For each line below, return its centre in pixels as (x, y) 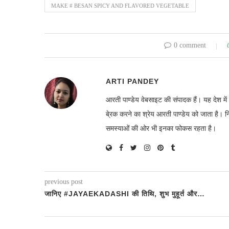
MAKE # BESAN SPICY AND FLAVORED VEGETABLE (120, 6)
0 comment (190, 45)
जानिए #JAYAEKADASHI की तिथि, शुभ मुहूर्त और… (125, 194)
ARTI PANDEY (132, 81)
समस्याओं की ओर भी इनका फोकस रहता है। (161, 129)
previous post (64, 182)
